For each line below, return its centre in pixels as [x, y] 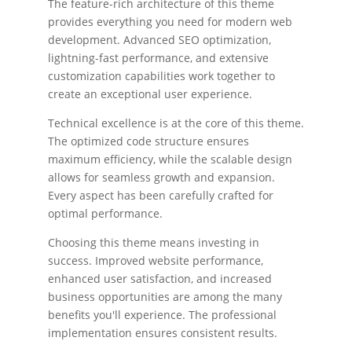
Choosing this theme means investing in [153, 243]
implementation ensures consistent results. [162, 333]
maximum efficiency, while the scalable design [170, 159]
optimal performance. [105, 214]
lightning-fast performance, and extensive [158, 58]
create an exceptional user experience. [150, 94]
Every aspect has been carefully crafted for [160, 196]
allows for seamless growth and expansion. [161, 178]
